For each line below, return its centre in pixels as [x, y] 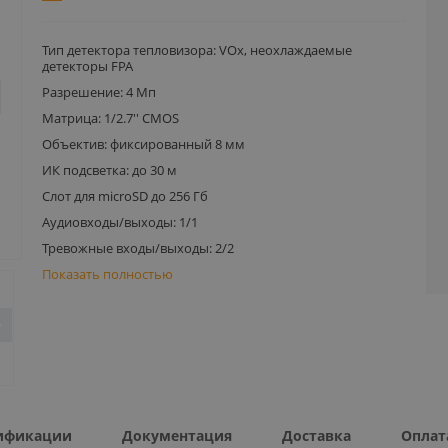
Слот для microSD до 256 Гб [125, 195]
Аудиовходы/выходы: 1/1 [120, 221]
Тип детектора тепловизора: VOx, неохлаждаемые [197, 49]
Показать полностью [108, 273]
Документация [177, 435]
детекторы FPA [88, 65]
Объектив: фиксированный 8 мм [144, 143]
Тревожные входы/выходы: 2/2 [138, 247]
